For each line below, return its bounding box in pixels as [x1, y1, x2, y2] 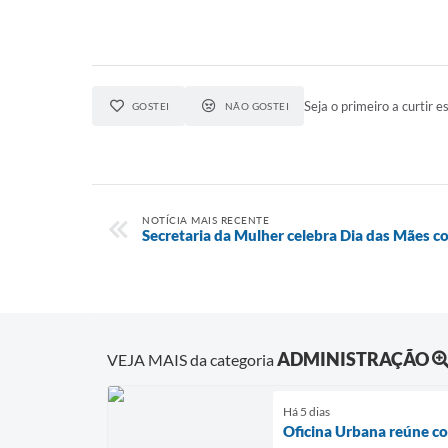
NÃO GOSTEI [224, 100, 290, 112]
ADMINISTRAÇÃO [277, 347, 429, 370]
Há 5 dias [283, 403, 330, 419]
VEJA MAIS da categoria [107, 349, 277, 369]
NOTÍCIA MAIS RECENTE [142, 214, 269, 226]
